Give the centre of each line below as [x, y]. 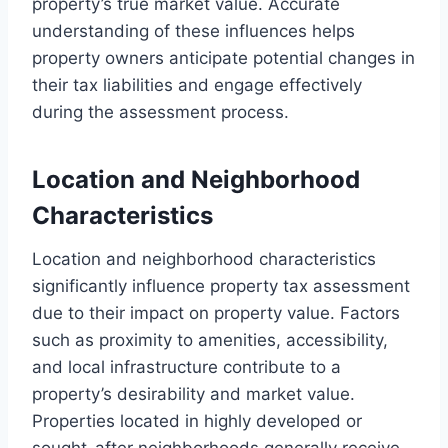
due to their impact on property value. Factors [216, 312]
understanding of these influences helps [193, 30]
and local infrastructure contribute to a [186, 366]
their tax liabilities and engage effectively [197, 84]
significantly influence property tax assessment [221, 285]
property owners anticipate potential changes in [223, 57]
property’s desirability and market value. [193, 393]
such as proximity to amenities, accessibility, [210, 339]
